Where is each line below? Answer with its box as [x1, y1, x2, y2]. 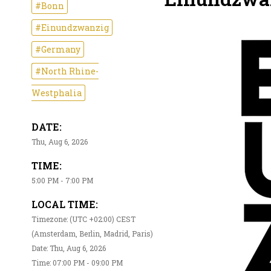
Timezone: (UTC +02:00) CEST [31, 214, 135, 224]
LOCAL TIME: [31, 198, 98, 211]
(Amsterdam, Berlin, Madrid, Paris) [31, 229, 153, 239]
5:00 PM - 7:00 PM [31, 175, 93, 186]
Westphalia [31, 87, 82, 99]
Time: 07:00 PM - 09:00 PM [31, 258, 123, 268]
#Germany [35, 44, 80, 56]
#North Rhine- [35, 65, 99, 77]
